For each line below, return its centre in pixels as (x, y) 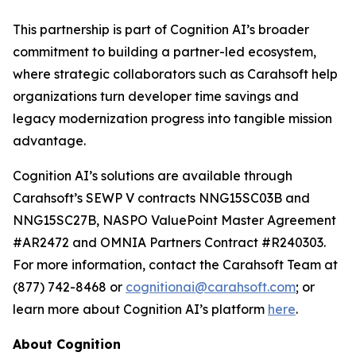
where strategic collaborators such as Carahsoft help (175, 74)
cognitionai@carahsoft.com (211, 287)
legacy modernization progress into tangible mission (172, 118)
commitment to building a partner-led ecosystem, (164, 52)
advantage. (49, 141)
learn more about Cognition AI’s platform (140, 309)
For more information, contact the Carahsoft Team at (175, 265)
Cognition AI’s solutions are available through (153, 176)
